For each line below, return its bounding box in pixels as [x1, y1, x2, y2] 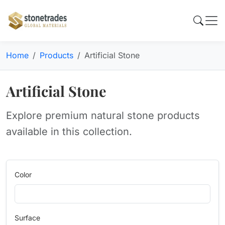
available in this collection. [6, 126, 132, 138]
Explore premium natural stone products [6, 109, 200, 122]
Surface [15, 213, 40, 222]
